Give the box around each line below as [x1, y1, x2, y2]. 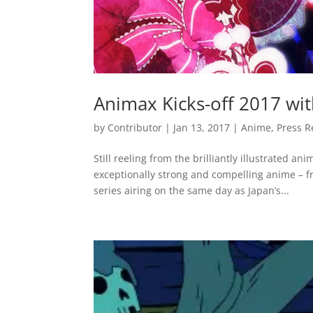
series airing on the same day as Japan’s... [94, 183, 290, 197]
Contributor [108, 120, 163, 134]
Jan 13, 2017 [173, 120, 231, 134]
